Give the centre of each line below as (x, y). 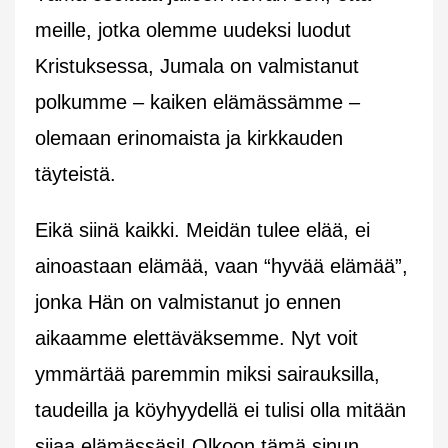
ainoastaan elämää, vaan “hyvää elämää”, (221, 265)
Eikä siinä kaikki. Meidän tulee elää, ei (202, 229)
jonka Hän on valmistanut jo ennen (188, 301)
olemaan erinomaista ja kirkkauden (189, 137)
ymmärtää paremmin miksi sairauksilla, (207, 373)
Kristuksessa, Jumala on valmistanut (197, 65)
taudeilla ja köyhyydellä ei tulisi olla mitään (220, 409)
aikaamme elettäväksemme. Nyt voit (196, 337)
